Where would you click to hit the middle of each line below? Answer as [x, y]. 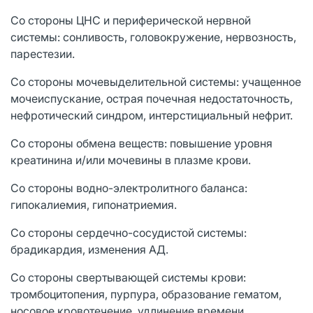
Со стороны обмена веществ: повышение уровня [141, 143]
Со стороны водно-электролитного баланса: [129, 188]
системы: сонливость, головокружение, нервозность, [153, 37]
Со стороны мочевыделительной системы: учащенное [156, 81]
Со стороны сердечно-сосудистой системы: [129, 232]
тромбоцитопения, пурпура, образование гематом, [146, 294]
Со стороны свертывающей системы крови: [128, 277]
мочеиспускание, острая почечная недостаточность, [152, 98]
